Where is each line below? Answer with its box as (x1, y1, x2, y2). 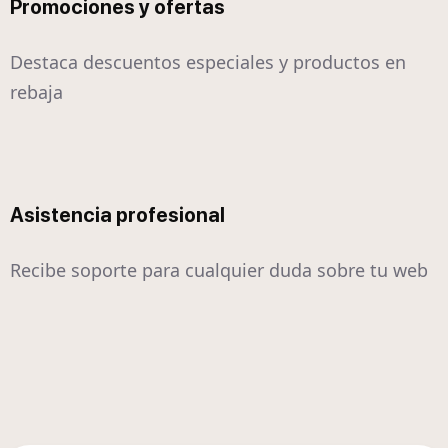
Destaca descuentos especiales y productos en (10, 50, 406, 75)
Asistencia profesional (10, 203, 225, 228)
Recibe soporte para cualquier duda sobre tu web (10, 258, 428, 283)
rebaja (10, 80, 63, 105)
